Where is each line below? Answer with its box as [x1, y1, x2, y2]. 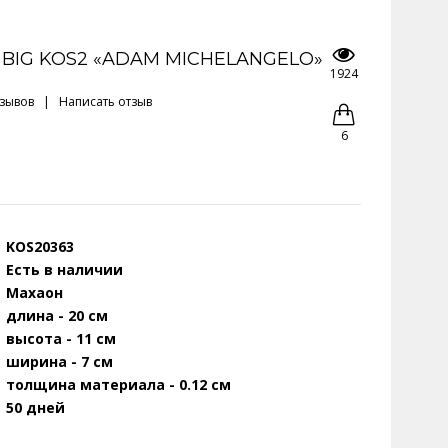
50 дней [6, 398, 65, 417]
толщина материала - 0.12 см [6, 375, 231, 394]
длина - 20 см [6, 306, 108, 325]
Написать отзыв [59, 93, 152, 110]
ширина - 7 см [6, 352, 113, 371]
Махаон [6, 283, 63, 302]
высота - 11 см [6, 329, 116, 348]
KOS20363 [6, 237, 74, 256]
